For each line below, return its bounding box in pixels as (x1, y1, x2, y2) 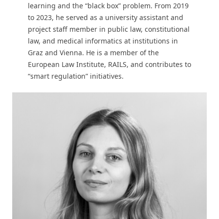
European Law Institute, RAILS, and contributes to (27, 60, 191, 69)
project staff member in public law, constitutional (27, 24, 190, 34)
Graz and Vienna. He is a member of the (27, 48, 159, 58)
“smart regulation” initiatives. (27, 71, 124, 81)
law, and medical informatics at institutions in (27, 36, 178, 46)
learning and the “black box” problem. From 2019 (27, 1, 189, 11)
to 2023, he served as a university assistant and (27, 13, 183, 22)
